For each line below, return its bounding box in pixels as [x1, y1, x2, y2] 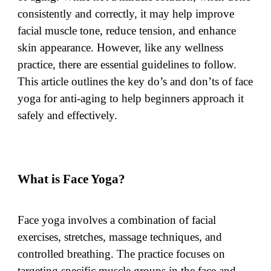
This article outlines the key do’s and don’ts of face [18, 74, 253, 88]
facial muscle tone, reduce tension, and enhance [18, 24, 237, 37]
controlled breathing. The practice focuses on [18, 247, 226, 261]
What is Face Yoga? [18, 171, 126, 186]
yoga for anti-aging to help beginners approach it [18, 91, 244, 105]
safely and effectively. [18, 108, 118, 122]
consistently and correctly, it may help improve [18, 7, 235, 20]
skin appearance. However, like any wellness [18, 41, 224, 54]
